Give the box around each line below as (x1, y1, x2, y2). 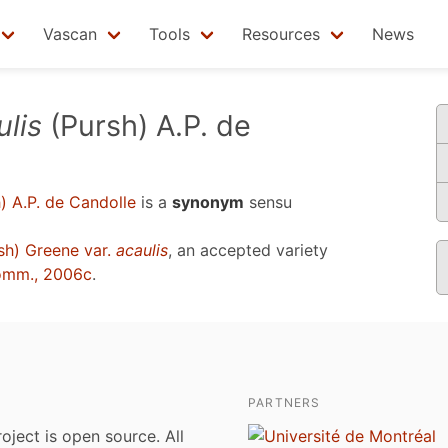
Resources (242, 24, 320, 44)
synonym (172, 192, 244, 212)
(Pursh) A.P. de (42, 108, 251, 143)
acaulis (116, 240, 168, 260)
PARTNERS (248, 395, 321, 410)
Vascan (43, 24, 97, 44)
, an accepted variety (168, 240, 328, 260)
